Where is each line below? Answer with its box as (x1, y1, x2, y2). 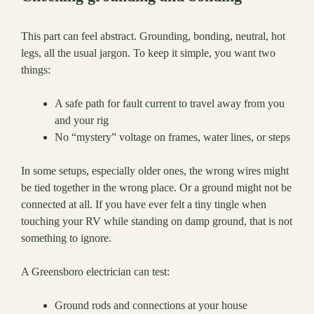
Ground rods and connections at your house (55, 299, 247, 312)
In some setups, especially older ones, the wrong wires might (21, 165, 289, 177)
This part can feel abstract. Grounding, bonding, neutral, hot (21, 30, 285, 43)
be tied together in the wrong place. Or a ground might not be (21, 182, 292, 194)
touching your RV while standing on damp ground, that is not (21, 215, 292, 228)
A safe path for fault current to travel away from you (55, 97, 285, 110)
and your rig (55, 114, 109, 127)
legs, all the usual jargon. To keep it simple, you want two (21, 47, 275, 60)
